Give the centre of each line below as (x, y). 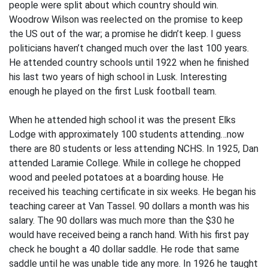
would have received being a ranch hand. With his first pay (129, 235)
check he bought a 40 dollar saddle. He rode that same (124, 249)
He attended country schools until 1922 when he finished (129, 63)
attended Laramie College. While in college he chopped (125, 163)
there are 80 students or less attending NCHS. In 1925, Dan (134, 149)
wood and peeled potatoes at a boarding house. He (116, 177)
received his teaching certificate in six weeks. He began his (133, 192)
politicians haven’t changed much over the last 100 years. (129, 48)
